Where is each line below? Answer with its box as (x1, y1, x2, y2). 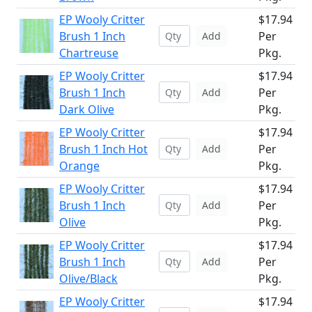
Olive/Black (59, 271, 118, 286)
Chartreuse (59, 45, 118, 61)
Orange (59, 158, 100, 173)
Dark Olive (59, 102, 114, 117)
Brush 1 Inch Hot (59, 141, 148, 157)
